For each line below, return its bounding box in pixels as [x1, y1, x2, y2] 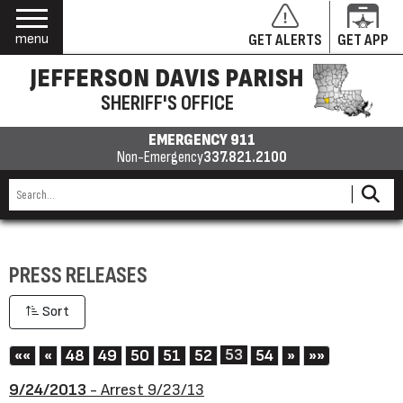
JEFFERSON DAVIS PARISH [30, 62, 304, 94]
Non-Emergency [116, 148, 203, 166]
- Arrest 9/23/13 [86, 381, 204, 399]
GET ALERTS [248, 31, 322, 49]
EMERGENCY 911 [148, 130, 255, 149]
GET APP [337, 31, 389, 49]
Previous [51, 345, 112, 364]
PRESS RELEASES [9, 262, 148, 290]
